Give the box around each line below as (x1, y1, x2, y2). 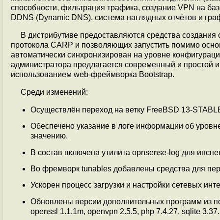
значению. (30, 132, 68, 140)
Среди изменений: (21, 88, 88, 96)
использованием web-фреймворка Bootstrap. (11, 70, 174, 79)
